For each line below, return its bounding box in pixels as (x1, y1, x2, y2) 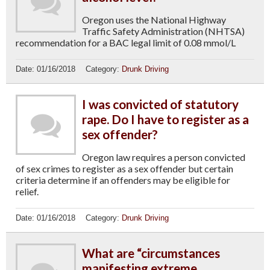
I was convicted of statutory (82, 96, 239, 112)
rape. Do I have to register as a (82, 111, 249, 127)
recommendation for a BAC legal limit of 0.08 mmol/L (16, 37, 236, 49)
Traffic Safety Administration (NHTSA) (82, 25, 245, 37)
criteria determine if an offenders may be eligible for (16, 174, 230, 186)
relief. (16, 185, 39, 197)
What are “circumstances (82, 245, 220, 260)
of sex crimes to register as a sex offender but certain (16, 162, 233, 174)
